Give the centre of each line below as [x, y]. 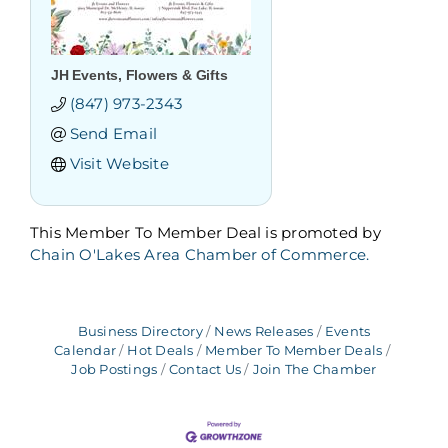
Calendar [85, 351]
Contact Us [205, 370]
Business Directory [140, 332]
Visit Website [119, 164]
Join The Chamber [314, 370]
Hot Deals [160, 351]
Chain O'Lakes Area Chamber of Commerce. [199, 255]
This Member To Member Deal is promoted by [205, 233]
